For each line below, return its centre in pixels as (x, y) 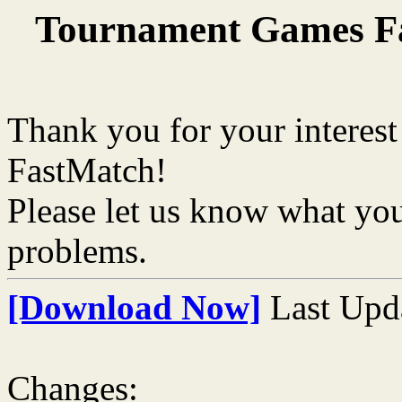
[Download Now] (134, 307)
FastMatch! (87, 170)
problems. (77, 250)
